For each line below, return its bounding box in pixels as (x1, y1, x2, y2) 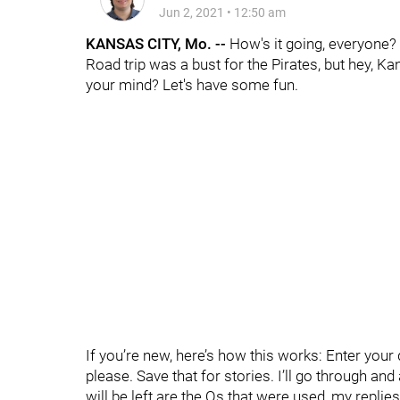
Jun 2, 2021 (159, 5, 224, 20)
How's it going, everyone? (226, 35, 396, 53)
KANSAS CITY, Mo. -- (86, 35, 226, 53)
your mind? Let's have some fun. (86, 76, 298, 94)
